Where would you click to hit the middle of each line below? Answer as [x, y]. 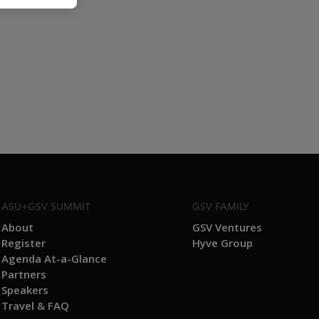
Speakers [25, 290]
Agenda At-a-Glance [54, 258]
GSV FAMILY [221, 207]
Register [23, 243]
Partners [24, 274]
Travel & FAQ [35, 305]
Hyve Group [223, 243]
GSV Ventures [227, 227]
